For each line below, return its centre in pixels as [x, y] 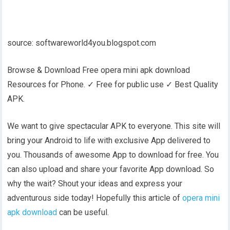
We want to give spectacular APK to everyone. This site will [114, 126]
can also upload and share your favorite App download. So [111, 169]
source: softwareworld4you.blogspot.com [82, 43]
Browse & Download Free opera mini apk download [99, 70]
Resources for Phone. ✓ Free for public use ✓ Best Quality [113, 84]
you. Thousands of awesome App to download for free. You [113, 155]
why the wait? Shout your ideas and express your [95, 183]
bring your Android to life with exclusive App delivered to [109, 140]
